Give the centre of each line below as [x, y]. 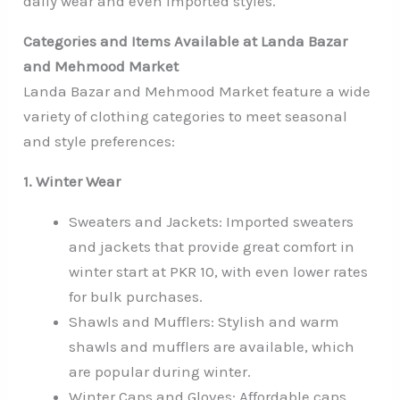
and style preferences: [100, 141]
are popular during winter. [160, 371]
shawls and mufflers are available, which [212, 346]
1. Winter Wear [72, 181]
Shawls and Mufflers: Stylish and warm [204, 321]
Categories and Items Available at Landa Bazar [186, 41]
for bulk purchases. [136, 296]
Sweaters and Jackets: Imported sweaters [212, 221]
